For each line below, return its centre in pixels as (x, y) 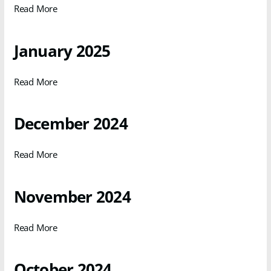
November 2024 (72, 196)
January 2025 (62, 51)
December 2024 (70, 123)
